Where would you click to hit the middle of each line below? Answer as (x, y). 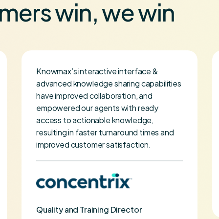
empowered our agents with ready (98, 108)
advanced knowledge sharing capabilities (109, 83)
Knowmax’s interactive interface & (97, 71)
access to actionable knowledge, (95, 120)
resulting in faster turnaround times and (105, 132)
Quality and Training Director (89, 210)
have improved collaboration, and (94, 95)
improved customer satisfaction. (94, 144)
